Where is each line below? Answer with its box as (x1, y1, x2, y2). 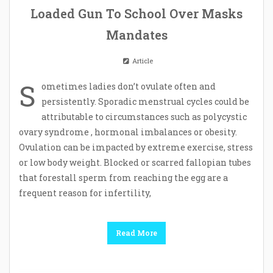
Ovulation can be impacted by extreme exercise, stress (19, 141, 253, 153)
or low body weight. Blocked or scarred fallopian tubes (19, 156, 251, 168)
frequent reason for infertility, (19, 186, 151, 199)
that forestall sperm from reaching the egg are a (19, 171, 228, 183)
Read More (116, 227, 157, 238)
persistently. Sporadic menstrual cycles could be (41, 95, 249, 107)
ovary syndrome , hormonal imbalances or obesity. (19, 126, 237, 138)
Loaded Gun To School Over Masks (30, 5, 243, 21)
